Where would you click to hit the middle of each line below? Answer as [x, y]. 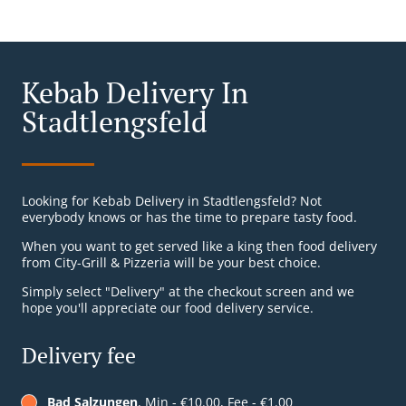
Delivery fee [79, 356]
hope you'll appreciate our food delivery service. [168, 308]
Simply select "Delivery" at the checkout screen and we [188, 292]
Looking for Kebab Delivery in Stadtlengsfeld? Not [172, 201]
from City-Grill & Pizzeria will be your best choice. [171, 263]
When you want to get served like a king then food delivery [199, 246]
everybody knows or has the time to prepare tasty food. [189, 217]
